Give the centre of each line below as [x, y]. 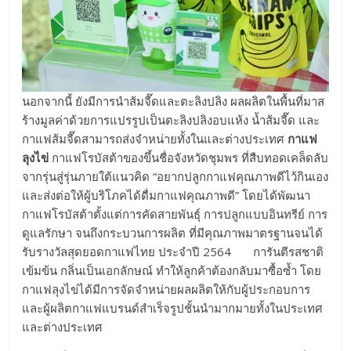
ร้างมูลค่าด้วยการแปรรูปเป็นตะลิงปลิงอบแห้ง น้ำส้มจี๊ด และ [171, 120]
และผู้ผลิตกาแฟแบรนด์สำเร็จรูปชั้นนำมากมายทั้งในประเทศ [173, 308]
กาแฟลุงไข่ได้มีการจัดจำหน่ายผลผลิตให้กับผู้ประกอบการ [166, 289]
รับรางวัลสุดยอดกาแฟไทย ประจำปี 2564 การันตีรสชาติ [173, 252]
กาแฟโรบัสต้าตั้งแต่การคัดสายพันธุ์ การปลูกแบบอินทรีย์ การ [175, 214]
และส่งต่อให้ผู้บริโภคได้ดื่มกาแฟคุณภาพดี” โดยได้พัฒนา [166, 195]
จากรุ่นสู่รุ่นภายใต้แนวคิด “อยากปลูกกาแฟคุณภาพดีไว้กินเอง [175, 177]
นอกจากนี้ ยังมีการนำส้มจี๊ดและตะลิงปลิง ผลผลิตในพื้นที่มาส [174, 101]
